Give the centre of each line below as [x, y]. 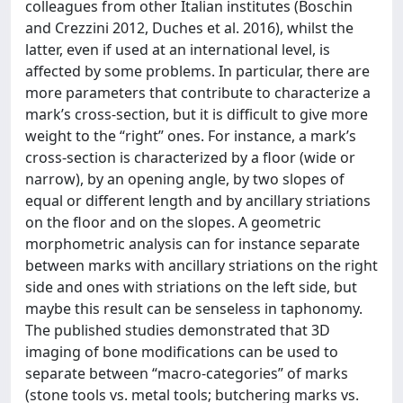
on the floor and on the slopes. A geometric [173, 222]
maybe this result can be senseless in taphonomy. [194, 308]
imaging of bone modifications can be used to [182, 351]
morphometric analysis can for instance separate [193, 243]
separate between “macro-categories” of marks [187, 373]
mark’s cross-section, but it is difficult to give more [197, 114]
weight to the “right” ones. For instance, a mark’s [191, 135]
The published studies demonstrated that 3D [178, 330]
